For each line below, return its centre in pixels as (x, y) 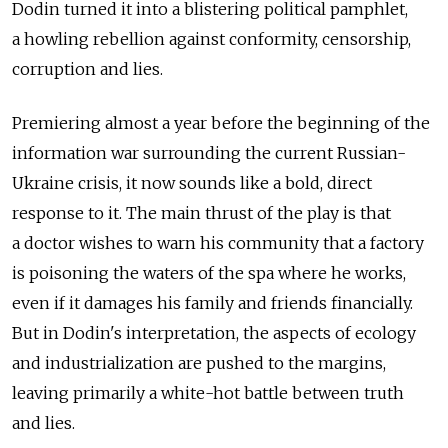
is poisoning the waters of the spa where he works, (209, 272)
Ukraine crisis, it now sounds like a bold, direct (192, 182)
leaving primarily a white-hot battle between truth (208, 392)
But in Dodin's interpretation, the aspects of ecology (214, 332)
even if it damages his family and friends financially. (212, 302)
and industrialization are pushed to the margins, (199, 362)
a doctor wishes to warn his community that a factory (218, 242)
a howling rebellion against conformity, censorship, (211, 38)
